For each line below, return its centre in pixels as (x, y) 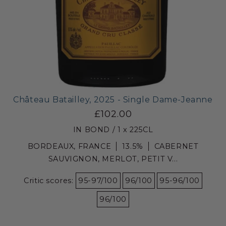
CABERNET (176, 146)
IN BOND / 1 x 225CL (113, 129)
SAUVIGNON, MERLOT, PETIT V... (113, 159)
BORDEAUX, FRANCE (69, 146)
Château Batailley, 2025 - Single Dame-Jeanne (113, 99)
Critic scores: (50, 180)
